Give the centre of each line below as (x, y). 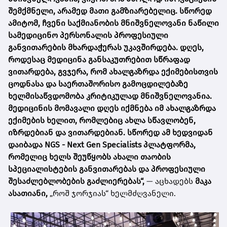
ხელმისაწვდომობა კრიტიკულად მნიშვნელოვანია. (110, 96)
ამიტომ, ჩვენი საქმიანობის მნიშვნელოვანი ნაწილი (113, 23)
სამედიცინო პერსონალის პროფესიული (88, 35)
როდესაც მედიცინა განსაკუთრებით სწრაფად (99, 60)
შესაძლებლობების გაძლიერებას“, (76, 181)
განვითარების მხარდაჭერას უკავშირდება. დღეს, (106, 48)
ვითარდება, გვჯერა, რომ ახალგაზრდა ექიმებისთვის (113, 72)
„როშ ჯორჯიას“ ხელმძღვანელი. (112, 194)
